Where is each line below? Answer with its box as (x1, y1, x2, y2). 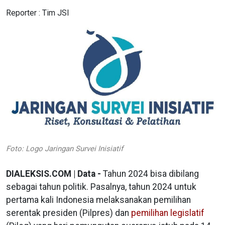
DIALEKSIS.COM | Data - (6, 169, 103, 179)
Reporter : (6, 8, 42, 18)
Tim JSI (42, 8, 69, 18)
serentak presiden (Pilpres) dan (6, 208, 131, 218)
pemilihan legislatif (131, 208, 204, 218)
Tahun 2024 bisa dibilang (103, 169, 199, 179)
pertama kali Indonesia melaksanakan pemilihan (6, 195, 191, 205)
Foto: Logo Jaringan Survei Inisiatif (6, 144, 123, 154)
